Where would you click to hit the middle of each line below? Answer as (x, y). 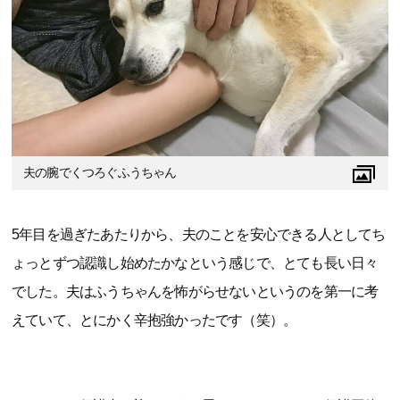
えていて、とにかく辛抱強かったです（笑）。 (154, 320)
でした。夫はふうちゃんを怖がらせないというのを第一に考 (195, 291)
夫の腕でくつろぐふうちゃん (100, 172)
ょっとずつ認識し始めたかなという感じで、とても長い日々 (195, 262)
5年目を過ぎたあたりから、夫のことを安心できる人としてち (199, 234)
